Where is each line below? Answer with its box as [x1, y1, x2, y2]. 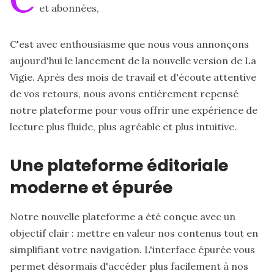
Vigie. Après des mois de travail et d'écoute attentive [10, 70, 256, 83]
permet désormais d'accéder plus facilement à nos [10, 259, 248, 272]
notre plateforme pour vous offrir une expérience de [10, 103, 257, 116]
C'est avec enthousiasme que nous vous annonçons [10, 37, 249, 50]
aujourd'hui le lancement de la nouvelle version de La [10, 54, 256, 67]
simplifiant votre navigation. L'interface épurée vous [10, 243, 255, 256]
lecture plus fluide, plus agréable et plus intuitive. [10, 120, 237, 133]
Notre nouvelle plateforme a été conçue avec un [10, 210, 235, 223]
